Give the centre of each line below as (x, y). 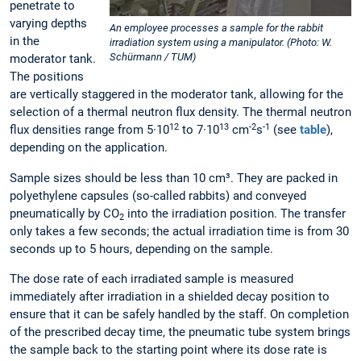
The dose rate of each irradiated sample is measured (151, 278)
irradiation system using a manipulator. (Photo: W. (221, 42)
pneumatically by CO (64, 213)
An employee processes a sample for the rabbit (216, 27)
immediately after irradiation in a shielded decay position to (170, 296)
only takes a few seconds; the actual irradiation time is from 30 (179, 231)
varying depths (48, 24)
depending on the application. (89, 148)
